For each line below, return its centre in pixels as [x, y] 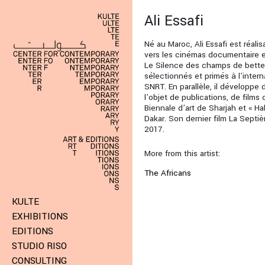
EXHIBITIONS [40, 217]
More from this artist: [182, 153]
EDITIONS [33, 232]
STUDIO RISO [39, 246]
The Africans [168, 173]
